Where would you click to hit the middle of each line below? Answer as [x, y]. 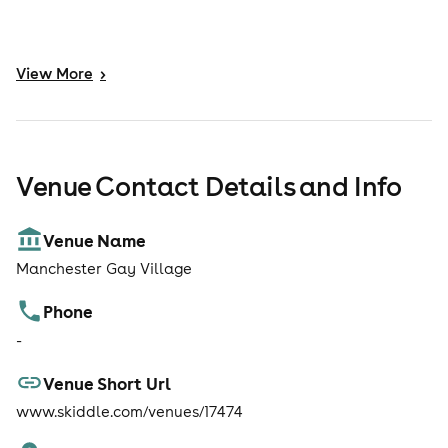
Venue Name [95, 239]
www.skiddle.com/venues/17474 [129, 412]
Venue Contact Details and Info [209, 186]
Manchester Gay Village [104, 269]
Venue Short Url [107, 382]
